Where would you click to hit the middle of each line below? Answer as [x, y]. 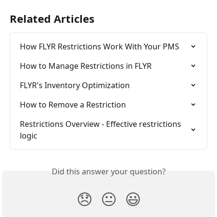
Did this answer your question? [108, 171]
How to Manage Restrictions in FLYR [86, 66]
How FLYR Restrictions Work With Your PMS [100, 46]
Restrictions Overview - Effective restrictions [101, 124]
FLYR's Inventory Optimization [75, 85]
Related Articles [52, 18]
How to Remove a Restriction [73, 104]
